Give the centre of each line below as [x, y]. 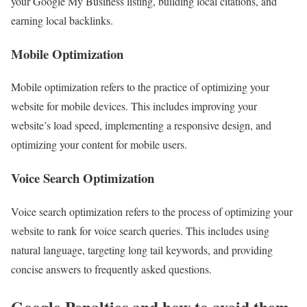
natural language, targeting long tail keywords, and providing [142, 249]
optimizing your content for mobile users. [99, 145]
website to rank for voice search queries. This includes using [140, 230]
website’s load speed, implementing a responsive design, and [141, 125]
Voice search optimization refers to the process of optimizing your [152, 211]
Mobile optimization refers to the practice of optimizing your [140, 87]
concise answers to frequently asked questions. [111, 269]
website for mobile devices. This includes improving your [134, 106]
